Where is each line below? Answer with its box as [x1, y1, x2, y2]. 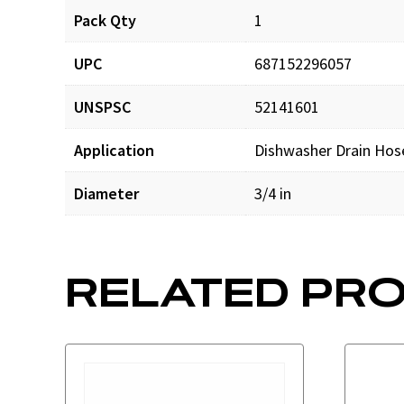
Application [74, 140, 154, 161]
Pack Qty [74, 10, 136, 32]
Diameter [74, 183, 139, 205]
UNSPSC [74, 96, 131, 118]
